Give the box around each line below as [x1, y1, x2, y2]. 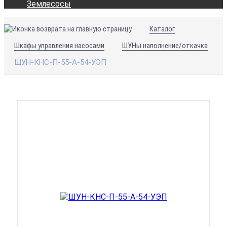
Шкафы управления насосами [14, 41, 104, 50]
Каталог [149, 24, 175, 33]
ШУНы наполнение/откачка [122, 41, 208, 50]
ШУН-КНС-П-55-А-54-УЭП [14, 58, 106, 67]
